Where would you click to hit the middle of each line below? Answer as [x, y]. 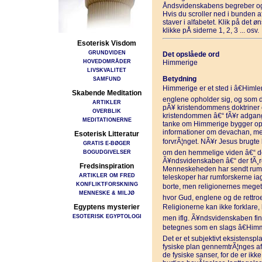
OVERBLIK [107, 111]
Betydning [179, 79]
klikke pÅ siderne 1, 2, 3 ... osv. [211, 30]
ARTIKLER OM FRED [107, 175]
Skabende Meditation [107, 93]
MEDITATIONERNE [107, 120]
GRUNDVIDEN [107, 52]
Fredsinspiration [107, 166]
